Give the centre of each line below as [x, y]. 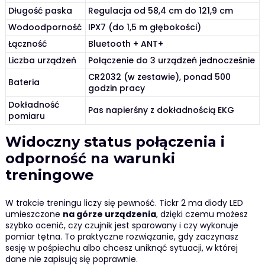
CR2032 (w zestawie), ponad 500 [160, 77]
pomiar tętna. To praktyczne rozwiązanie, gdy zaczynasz [122, 236]
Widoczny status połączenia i [115, 142]
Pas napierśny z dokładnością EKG [161, 110]
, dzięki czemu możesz [202, 214]
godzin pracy [117, 88]
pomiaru [27, 116]
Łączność [28, 44]
